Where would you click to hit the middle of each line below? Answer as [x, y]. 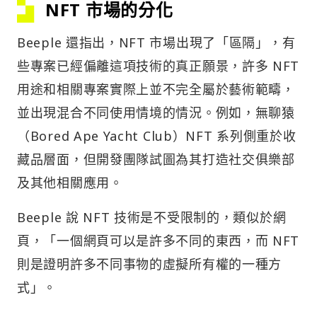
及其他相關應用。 [70, 183]
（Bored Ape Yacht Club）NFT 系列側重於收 [157, 136]
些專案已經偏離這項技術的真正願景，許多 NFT [158, 66]
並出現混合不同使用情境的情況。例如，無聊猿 [156, 113]
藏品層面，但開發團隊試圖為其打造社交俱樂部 [156, 160]
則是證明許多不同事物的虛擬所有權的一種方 [150, 264]
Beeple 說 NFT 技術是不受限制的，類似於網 [152, 218]
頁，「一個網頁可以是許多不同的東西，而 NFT [158, 241]
